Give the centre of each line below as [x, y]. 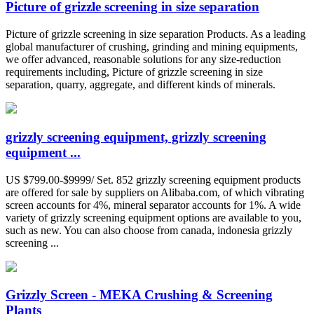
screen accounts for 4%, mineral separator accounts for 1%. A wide [153, 205]
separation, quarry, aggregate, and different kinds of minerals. [141, 85]
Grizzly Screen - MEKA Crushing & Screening [139, 295]
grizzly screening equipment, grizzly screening [136, 137]
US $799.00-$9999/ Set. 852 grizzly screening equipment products [153, 179]
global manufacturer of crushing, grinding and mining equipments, [152, 47]
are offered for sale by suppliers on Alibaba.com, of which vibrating [155, 192]
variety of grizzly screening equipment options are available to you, [153, 217]
